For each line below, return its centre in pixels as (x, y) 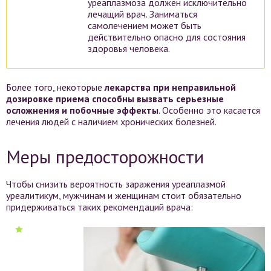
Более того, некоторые (55, 87)
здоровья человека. (129, 48)
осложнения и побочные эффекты (82, 110)
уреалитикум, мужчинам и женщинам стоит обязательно (124, 195)
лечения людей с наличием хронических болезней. (111, 121)
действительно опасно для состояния (167, 37)
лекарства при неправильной (170, 87)
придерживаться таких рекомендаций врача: (100, 207)
